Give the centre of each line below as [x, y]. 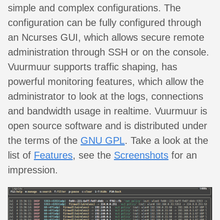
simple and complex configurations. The [94, 8]
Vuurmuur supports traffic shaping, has [93, 67]
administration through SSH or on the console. [109, 52]
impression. [33, 170]
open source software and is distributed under [108, 126]
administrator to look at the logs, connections [106, 96]
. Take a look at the [166, 141]
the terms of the [44, 141]
